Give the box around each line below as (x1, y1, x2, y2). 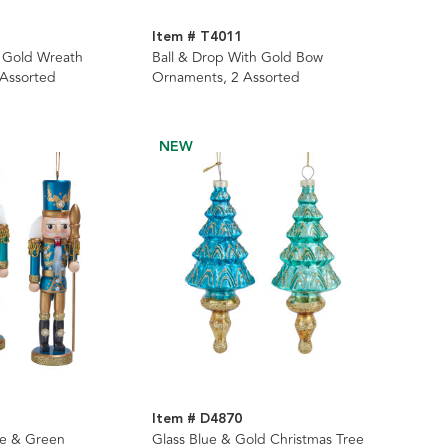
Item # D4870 (152, 407, 243, 430)
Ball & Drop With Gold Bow (152, 46, 324, 68)
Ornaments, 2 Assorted (152, 66, 301, 88)
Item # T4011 (152, 25, 243, 48)
